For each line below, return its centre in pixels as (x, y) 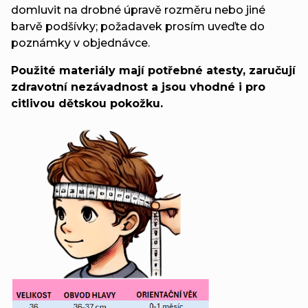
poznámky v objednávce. (80, 43)
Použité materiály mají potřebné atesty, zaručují (153, 70)
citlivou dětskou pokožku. (87, 103)
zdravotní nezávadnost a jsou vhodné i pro (138, 87)
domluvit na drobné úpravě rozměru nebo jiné (138, 10)
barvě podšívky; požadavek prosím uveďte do (138, 26)
